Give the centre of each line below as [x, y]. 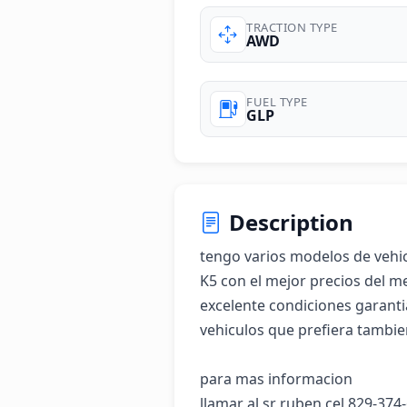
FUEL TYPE [277, 101]
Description [291, 222]
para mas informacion [278, 379]
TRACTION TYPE [292, 27]
